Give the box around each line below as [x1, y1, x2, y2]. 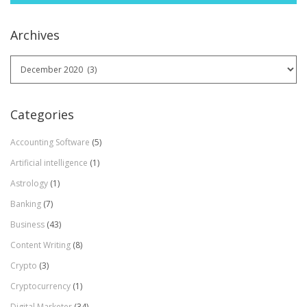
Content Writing [10, 238, 71, 251]
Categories [10, 106, 74, 123]
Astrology [10, 177, 48, 189]
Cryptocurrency [10, 280, 71, 292]
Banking [10, 197, 41, 210]
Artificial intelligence [10, 156, 88, 169]
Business [10, 218, 45, 230]
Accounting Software [10, 136, 90, 148]
